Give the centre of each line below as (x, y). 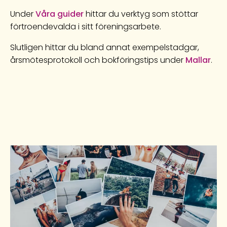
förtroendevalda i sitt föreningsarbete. (86, 26)
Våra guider (60, 14)
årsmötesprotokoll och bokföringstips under (98, 60)
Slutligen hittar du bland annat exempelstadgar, (105, 47)
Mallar (198, 60)
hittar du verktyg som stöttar (141, 14)
